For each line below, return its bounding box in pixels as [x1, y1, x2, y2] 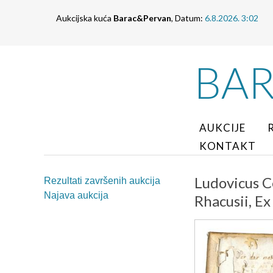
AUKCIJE [199, 121, 246, 134]
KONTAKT [199, 140, 256, 152]
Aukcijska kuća [56, 13, 113, 23]
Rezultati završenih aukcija [44, 175, 160, 186]
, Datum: [171, 13, 205, 23]
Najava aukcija [44, 190, 108, 200]
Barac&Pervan [113, 13, 171, 23]
